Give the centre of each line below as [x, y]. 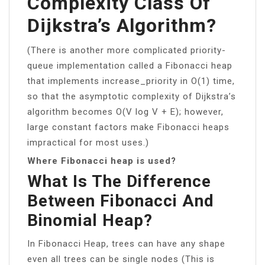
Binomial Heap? [90, 220]
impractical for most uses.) [88, 142]
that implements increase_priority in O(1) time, [131, 81]
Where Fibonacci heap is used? [102, 161]
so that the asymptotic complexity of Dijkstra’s [132, 96]
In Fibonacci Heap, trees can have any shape [126, 243]
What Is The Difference [119, 181]
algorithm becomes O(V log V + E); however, [125, 112]
